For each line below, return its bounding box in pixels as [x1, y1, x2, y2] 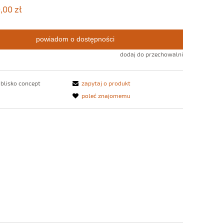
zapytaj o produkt [81, 79, 131, 86]
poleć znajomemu [81, 91, 131, 99]
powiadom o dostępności [36, 35, 115, 43]
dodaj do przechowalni [119, 50, 183, 57]
